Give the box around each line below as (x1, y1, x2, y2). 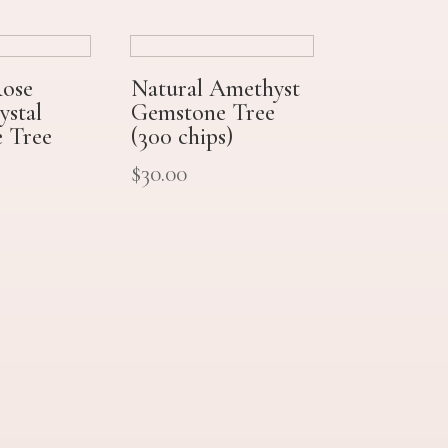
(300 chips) (130, 122, 233, 152)
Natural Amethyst (130, 74, 300, 104)
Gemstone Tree (130, 98, 275, 128)
